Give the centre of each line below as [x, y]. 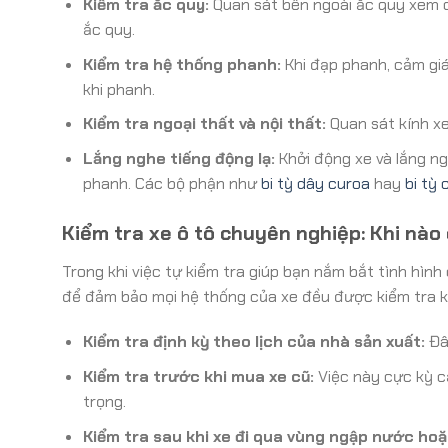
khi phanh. [118, 89]
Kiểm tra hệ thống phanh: [181, 64]
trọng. [104, 401]
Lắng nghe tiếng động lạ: [178, 158]
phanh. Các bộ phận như [171, 183]
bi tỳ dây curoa [315, 183]
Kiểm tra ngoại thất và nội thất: [204, 124]
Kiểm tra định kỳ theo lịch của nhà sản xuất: [253, 342]
